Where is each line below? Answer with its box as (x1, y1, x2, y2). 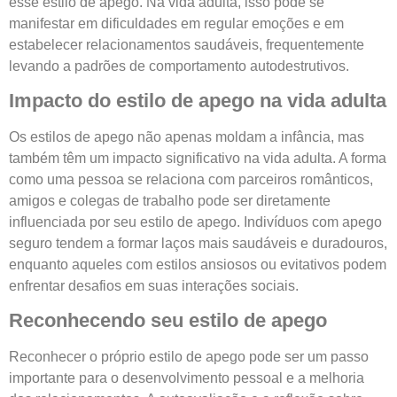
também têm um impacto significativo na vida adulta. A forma (9, 151, 386, 167)
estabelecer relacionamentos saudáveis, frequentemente (9, 36, 364, 52)
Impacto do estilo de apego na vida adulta (9, 90, 386, 113)
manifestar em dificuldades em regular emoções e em (9, 15, 344, 31)
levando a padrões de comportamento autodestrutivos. (9, 58, 349, 74)
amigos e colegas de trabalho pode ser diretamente (9, 193, 331, 209)
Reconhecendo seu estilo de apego (9, 309, 327, 332)
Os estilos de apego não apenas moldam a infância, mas (9, 129, 364, 145)
